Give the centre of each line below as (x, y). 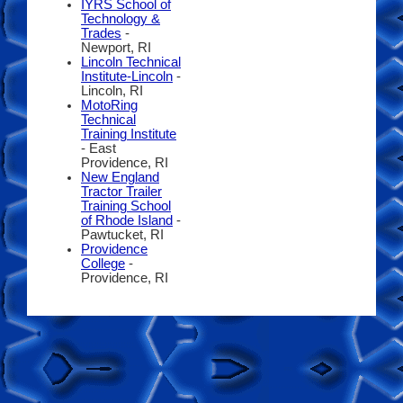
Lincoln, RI (112, 90)
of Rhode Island (127, 220)
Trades (101, 33)
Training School (126, 206)
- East (99, 148)
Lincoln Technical (131, 62)
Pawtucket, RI (122, 234)
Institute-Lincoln (127, 76)
